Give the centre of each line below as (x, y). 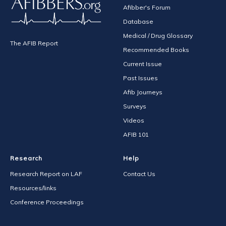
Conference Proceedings (47, 202)
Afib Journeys (143, 92)
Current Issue (143, 64)
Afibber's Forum (147, 7)
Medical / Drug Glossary (158, 36)
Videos (134, 120)
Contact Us (139, 174)
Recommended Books (156, 50)
